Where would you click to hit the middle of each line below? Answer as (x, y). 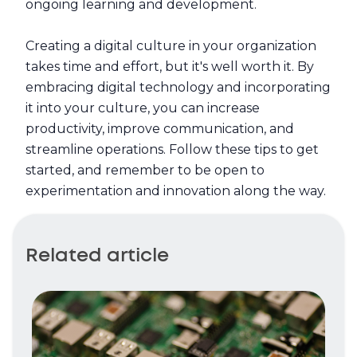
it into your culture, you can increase (143, 108)
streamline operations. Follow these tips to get (172, 149)
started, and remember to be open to (145, 170)
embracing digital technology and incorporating (178, 87)
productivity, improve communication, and (160, 129)
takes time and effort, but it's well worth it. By (170, 67)
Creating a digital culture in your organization (171, 46)
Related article (97, 256)
